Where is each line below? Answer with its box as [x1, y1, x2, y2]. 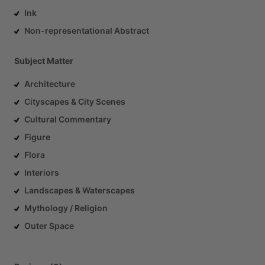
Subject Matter [14, 56, 73, 66]
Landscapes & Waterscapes [24, 185, 135, 195]
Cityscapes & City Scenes [24, 96, 125, 106]
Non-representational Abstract [24, 25, 149, 35]
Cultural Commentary [24, 114, 111, 124]
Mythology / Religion [24, 203, 108, 213]
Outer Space [24, 221, 74, 231]
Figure [24, 132, 50, 142]
